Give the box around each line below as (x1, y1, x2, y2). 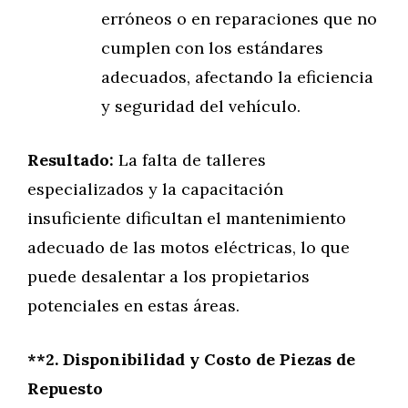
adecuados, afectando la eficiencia (101, 66, 373, 87)
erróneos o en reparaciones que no (101, 8, 377, 29)
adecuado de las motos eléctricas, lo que (27, 237, 350, 258)
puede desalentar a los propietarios (27, 266, 310, 287)
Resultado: (27, 149, 114, 170)
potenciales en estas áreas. (27, 295, 240, 316)
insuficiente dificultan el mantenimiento (27, 208, 346, 229)
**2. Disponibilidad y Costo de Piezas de (27, 349, 355, 370)
